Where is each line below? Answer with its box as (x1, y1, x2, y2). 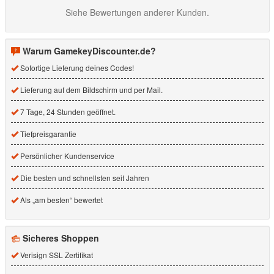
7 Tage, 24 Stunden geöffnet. (18, 106, 116, 117)
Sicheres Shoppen (23, 231, 99, 244)
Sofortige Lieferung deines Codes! (18, 62, 134, 73)
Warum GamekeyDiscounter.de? (23, 44, 156, 57)
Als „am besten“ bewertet (18, 194, 103, 205)
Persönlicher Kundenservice (18, 150, 114, 161)
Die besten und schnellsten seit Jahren (18, 172, 149, 183)
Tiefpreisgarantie (18, 128, 76, 139)
